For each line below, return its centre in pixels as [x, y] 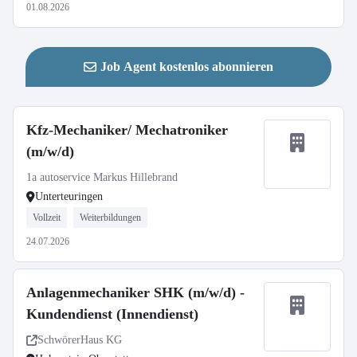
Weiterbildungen [110, 218]
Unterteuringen [69, 196]
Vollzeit [47, 218]
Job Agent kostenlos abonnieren [187, 67]
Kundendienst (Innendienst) [112, 314]
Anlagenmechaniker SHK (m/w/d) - [135, 292]
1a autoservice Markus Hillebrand [102, 177]
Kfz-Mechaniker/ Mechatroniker [127, 130]
